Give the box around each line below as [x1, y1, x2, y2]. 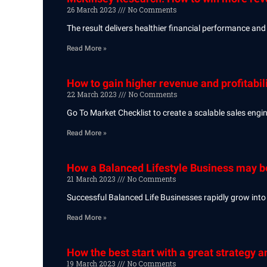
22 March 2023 [67, 89, 119, 99]
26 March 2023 [67, 5, 118, 14]
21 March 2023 [67, 174, 117, 184]
